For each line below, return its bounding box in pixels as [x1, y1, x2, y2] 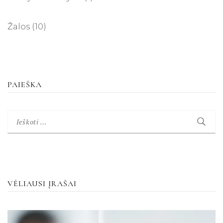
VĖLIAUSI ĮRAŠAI [7, 179, 77, 189]
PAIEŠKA [7, 79, 42, 90]
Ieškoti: [7, 113, 37, 124]
